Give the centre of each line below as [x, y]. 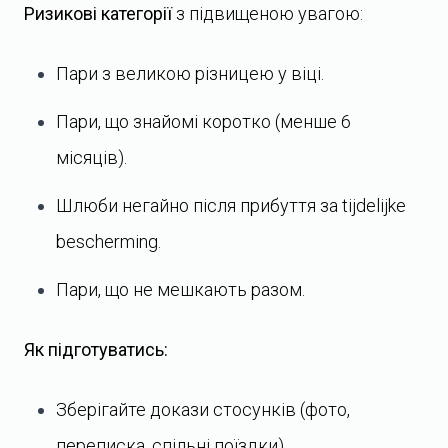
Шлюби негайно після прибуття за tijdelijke [231, 205]
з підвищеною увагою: [267, 13]
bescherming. [108, 241]
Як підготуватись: [96, 349]
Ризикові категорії [98, 13]
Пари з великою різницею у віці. [190, 73]
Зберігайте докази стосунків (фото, [203, 409]
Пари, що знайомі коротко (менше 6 [203, 121]
